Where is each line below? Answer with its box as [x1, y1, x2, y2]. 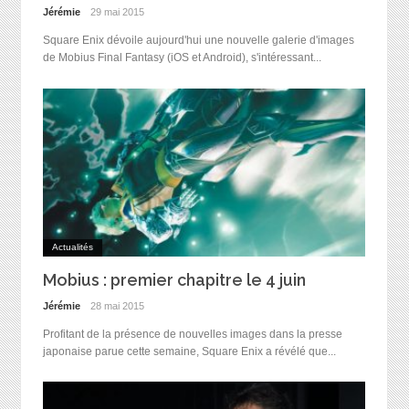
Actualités [51, 242, 93, 253]
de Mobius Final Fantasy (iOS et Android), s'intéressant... [42, 51, 321, 65]
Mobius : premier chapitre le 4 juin [42, 270, 306, 290]
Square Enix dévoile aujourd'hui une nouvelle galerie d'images [42, 34, 354, 47]
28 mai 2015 [90, 299, 145, 311]
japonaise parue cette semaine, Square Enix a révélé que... [42, 345, 336, 359]
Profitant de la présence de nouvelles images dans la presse [42, 328, 342, 341]
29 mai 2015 [90, 5, 145, 17]
